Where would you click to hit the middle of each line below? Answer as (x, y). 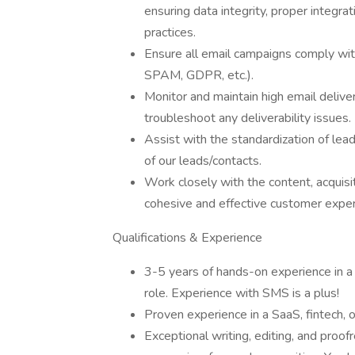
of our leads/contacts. (203, 161)
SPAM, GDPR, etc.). (200, 75)
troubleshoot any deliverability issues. (248, 118)
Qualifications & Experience (187, 238)
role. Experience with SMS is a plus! (242, 293)
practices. (172, 32)
